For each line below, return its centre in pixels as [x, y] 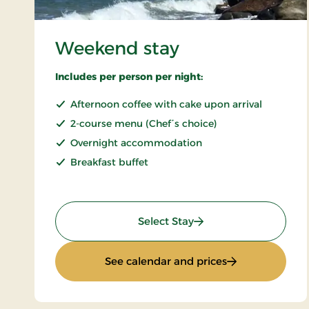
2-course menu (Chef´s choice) [143, 123]
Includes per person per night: [129, 76]
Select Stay [166, 221]
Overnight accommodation [136, 142]
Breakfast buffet [109, 162]
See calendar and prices [166, 261]
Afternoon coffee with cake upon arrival [166, 104]
